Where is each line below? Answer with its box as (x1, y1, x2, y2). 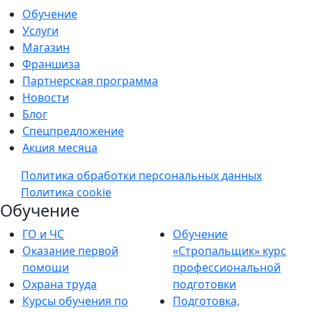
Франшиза (22, 56, 80, 72)
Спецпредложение (22, 123, 124, 139)
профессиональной (173, 260, 281, 275)
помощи (22, 260, 69, 275)
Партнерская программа (22, 73, 158, 88)
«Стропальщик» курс (173, 243, 286, 258)
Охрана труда (22, 276, 97, 292)
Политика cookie (21, 185, 111, 200)
